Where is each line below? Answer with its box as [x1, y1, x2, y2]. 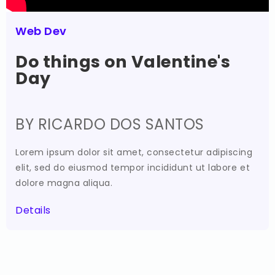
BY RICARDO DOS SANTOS [15, 114, 204, 134]
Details [15, 203, 51, 217]
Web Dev [15, 23, 67, 39]
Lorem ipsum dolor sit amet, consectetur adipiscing [15, 145, 253, 158]
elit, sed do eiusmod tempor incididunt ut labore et [15, 161, 250, 174]
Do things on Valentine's [15, 50, 231, 73]
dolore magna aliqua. [15, 176, 113, 189]
